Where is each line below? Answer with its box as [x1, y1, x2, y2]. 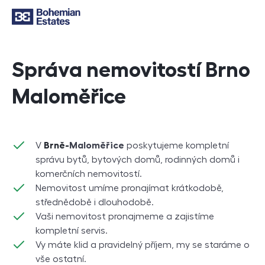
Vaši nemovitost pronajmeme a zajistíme [35, 212, 214, 221]
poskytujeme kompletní [124, 141, 229, 150]
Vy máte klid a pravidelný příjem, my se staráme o [35, 240, 250, 250]
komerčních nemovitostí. [35, 169, 142, 179]
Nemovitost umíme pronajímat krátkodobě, [35, 183, 224, 193]
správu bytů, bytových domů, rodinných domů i [35, 155, 240, 164]
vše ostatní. [35, 254, 86, 264]
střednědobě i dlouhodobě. [35, 198, 154, 207]
